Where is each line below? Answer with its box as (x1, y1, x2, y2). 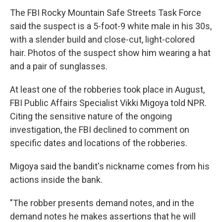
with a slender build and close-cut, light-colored (10, 34, 195, 45)
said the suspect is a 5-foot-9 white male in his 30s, (10, 21, 212, 31)
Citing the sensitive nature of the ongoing (10, 111, 172, 121)
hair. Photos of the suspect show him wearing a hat (10, 48, 211, 58)
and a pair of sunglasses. (10, 61, 108, 71)
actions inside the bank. (10, 174, 103, 185)
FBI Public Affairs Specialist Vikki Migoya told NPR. (10, 98, 207, 108)
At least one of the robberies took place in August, (10, 84, 205, 95)
